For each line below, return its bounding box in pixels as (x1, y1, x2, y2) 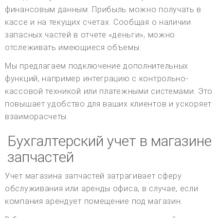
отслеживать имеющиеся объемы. (5, 43, 142, 53)
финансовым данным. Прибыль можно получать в (5, 5, 202, 15)
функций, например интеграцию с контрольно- (5, 74, 189, 84)
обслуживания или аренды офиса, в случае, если (5, 184, 199, 194)
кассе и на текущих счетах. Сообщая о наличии (5, 18, 191, 27)
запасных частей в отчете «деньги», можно (5, 30, 176, 40)
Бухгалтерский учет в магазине (7, 132, 212, 150)
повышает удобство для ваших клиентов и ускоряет (5, 99, 212, 109)
